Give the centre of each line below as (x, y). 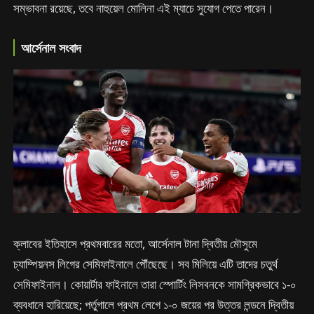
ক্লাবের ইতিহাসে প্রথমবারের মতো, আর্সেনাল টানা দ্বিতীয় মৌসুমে (136, 244)
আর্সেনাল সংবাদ (52, 47)
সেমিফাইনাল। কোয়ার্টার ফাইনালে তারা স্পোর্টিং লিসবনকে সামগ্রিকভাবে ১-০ (155, 285)
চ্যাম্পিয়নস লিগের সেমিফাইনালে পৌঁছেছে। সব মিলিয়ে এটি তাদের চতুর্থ (146, 264)
